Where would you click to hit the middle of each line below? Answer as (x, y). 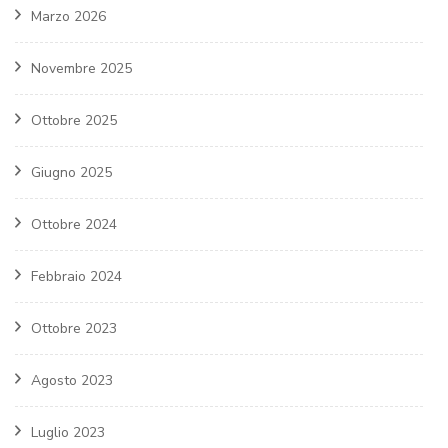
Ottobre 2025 (74, 121)
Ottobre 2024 (74, 225)
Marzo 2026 (68, 17)
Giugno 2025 (71, 173)
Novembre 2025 (81, 69)
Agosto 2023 (72, 381)
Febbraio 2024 (76, 277)
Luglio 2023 (68, 433)
